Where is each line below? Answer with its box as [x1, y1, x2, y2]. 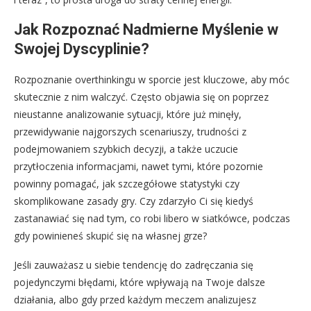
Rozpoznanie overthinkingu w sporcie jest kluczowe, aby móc [14, 72, 289, 86]
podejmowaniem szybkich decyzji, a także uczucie [14, 142, 238, 155]
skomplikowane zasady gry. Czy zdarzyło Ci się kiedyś [14, 194, 253, 208]
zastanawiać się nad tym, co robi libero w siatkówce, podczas [14, 211, 290, 225]
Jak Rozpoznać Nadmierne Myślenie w [14, 20, 278, 38]
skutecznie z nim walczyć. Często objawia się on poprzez [14, 90, 269, 103]
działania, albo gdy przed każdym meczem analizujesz [14, 292, 256, 306]
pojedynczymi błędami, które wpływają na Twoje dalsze [14, 275, 265, 289]
